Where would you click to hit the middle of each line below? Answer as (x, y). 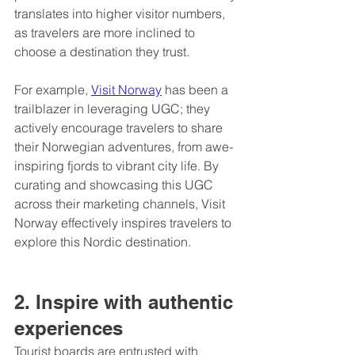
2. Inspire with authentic (126, 302)
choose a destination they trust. (102, 52)
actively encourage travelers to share (120, 128)
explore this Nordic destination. (103, 242)
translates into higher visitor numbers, (121, 14)
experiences (69, 328)
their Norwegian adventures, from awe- (124, 147)
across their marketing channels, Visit (121, 204)
